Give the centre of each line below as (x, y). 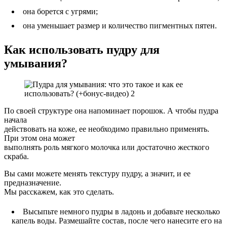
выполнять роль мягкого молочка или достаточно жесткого (107, 147)
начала (15, 120)
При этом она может (40, 138)
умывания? (36, 63)
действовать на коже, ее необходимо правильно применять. (107, 129)
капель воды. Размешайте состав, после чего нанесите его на (117, 221)
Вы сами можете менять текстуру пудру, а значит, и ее (97, 174)
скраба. (16, 157)
